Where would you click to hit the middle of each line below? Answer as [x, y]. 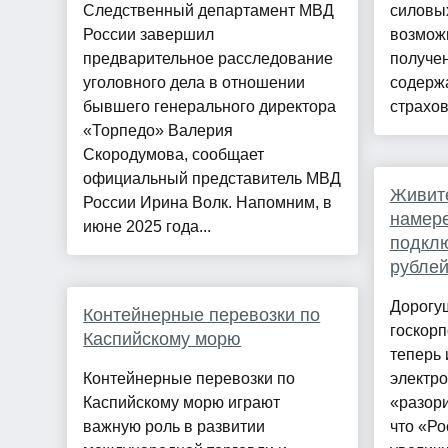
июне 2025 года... [147, 227]
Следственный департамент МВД [209, 11]
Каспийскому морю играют [182, 403]
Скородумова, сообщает [174, 155]
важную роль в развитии [174, 427]
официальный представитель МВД [212, 179]
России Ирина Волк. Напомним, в [208, 203]
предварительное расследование [208, 59]
